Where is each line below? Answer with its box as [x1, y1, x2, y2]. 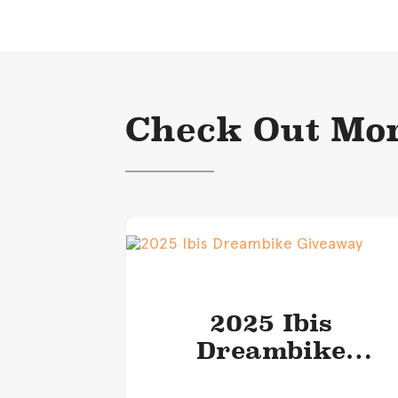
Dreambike [195, 336, 346, 364]
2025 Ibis [209, 308, 332, 337]
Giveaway [205, 363, 336, 392]
